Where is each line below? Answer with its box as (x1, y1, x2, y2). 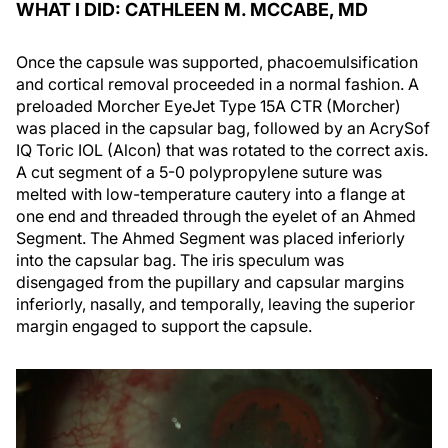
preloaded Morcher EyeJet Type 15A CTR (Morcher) (16, 95, 401, 116)
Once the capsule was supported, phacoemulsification (16, 51, 418, 72)
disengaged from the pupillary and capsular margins (16, 271, 404, 292)
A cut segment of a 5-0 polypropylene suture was (16, 161, 382, 182)
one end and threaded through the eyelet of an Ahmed (16, 205, 416, 226)
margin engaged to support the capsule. (16, 315, 312, 336)
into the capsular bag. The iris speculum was (16, 249, 344, 270)
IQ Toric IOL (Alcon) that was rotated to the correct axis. (16, 139, 428, 160)
